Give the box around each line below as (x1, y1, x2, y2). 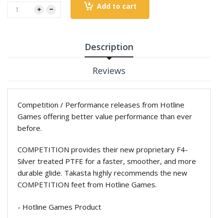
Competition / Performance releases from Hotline (18, 99, 184, 109)
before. (18, 123, 42, 133)
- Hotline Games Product (18, 201, 101, 212)
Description (85, 40, 133, 53)
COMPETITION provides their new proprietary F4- (18, 144, 188, 154)
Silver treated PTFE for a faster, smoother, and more (18, 156, 196, 166)
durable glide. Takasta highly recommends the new (18, 167, 187, 178)
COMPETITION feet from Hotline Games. (18, 179, 157, 189)
